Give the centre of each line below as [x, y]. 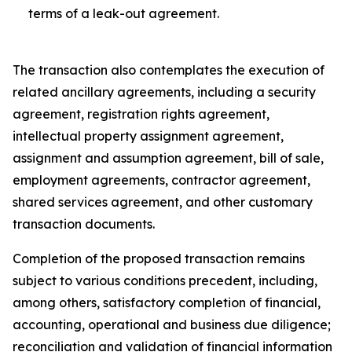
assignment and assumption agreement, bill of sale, [168, 158]
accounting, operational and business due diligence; [172, 324]
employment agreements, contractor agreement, [161, 180]
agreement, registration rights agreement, [141, 114]
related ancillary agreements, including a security [164, 92]
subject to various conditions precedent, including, [165, 280]
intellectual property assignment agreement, [148, 136]
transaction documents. [84, 224]
